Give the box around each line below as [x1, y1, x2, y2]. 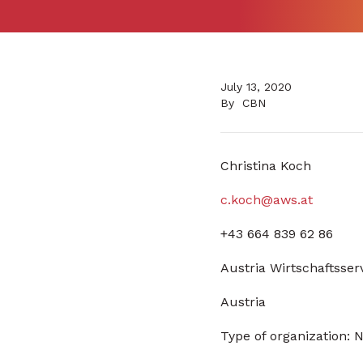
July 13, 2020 [220, 79, 292, 93]
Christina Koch [220, 158, 311, 173]
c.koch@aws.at [220, 192, 313, 207]
